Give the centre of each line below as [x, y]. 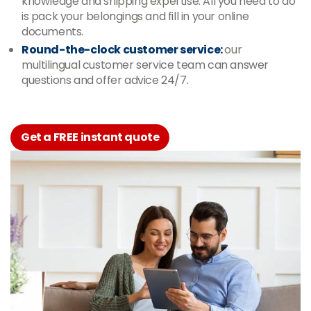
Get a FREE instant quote [90, 137]
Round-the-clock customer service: [123, 50]
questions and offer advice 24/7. [105, 80]
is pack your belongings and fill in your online [135, 16]
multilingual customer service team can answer [145, 65]
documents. [52, 32]
